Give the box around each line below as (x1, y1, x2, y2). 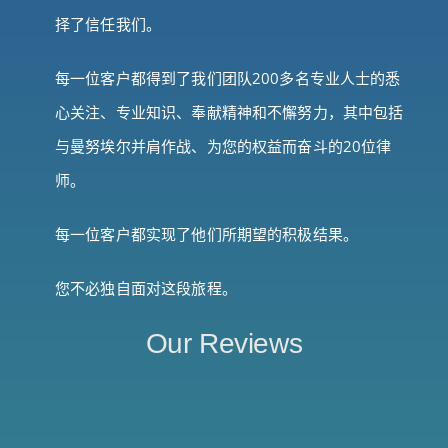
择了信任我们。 (55, 14, 162, 35)
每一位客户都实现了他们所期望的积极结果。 (55, 224, 358, 245)
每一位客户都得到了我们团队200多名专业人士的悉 (55, 68, 401, 89)
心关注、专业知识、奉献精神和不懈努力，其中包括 (55, 102, 404, 123)
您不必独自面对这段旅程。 (55, 278, 237, 299)
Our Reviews (145, 328, 303, 360)
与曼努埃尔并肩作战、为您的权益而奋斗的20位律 (55, 136, 392, 157)
